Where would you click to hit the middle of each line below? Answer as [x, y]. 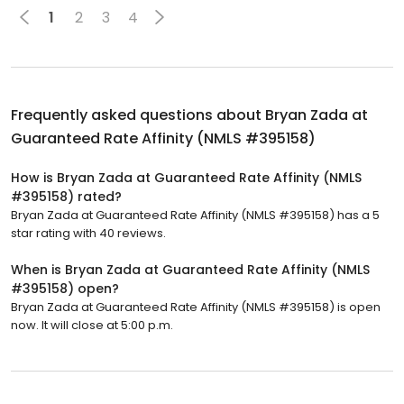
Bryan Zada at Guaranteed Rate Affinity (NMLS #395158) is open [196, 308]
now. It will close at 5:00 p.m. [92, 326]
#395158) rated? [66, 197]
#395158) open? [65, 289]
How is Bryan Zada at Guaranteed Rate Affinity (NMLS [186, 178]
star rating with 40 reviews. [88, 234]
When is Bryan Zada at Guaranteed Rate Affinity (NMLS [190, 270]
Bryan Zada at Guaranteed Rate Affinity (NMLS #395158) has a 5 [195, 216]
